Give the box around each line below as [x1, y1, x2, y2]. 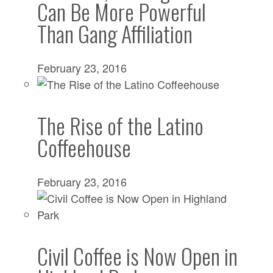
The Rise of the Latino [37, 109, 204, 142]
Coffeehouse [37, 131, 132, 164]
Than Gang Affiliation [37, 17, 193, 50]
